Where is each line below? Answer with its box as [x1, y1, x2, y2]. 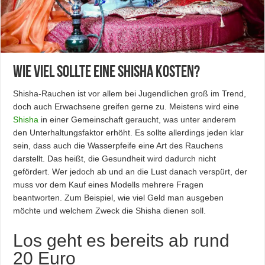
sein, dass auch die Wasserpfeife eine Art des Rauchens [13, 141, 224, 151]
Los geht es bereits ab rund [13, 231, 230, 251]
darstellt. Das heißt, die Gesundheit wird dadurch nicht [13, 154, 216, 164]
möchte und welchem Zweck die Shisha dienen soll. [13, 206, 206, 216]
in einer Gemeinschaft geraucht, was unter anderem [38, 115, 237, 125]
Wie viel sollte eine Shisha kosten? [13, 64, 201, 82]
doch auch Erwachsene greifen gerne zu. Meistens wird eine [13, 102, 240, 112]
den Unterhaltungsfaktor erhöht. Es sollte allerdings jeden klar [13, 128, 244, 138]
